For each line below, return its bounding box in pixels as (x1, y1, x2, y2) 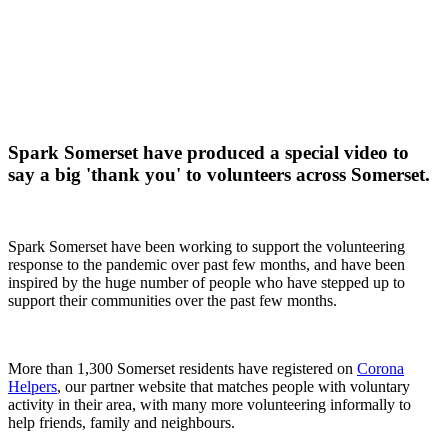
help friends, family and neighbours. (8, 414, 235, 432)
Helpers (8, 378, 57, 396)
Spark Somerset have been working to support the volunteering (8, 238, 405, 256)
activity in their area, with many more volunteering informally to (8, 396, 411, 414)
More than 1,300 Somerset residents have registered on (8, 360, 357, 378)
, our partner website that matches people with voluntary (57, 378, 410, 396)
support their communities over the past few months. (8, 292, 337, 310)
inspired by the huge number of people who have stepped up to (8, 274, 405, 292)
